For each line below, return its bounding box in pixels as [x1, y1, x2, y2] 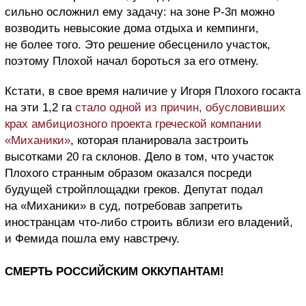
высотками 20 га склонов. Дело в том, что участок [5, 150, 273, 164]
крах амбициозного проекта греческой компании [5, 117, 262, 131]
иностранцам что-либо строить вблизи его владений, [5, 216, 293, 229]
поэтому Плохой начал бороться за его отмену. [5, 55, 259, 68]
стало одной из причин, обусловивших [75, 101, 286, 115]
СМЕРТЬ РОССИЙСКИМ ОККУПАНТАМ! [5, 265, 224, 279]
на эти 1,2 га [5, 101, 75, 115]
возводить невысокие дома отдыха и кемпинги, [5, 22, 259, 36]
